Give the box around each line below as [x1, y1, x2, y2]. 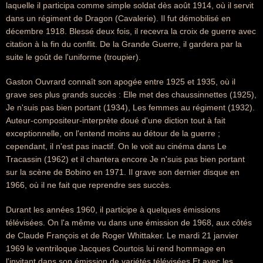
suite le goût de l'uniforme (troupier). [6, 52, 141, 62]
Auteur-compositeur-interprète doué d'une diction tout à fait [6, 116, 225, 125]
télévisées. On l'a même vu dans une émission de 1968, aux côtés [6, 218, 252, 227]
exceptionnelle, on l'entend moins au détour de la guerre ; [6, 129, 220, 138]
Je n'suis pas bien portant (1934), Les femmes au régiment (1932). [6, 103, 255, 112]
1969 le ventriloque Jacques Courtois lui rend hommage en [6, 244, 225, 253]
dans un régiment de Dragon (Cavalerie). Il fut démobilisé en [6, 14, 231, 23]
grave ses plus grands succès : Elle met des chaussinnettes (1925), [6, 90, 257, 99]
